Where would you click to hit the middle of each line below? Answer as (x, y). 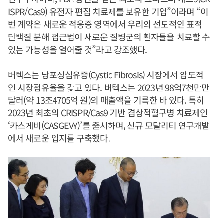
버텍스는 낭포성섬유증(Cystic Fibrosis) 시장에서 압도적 (106, 74)
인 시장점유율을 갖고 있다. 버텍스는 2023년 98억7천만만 (109, 87)
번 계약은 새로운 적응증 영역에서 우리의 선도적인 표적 (105, 24)
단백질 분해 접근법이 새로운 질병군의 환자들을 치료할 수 (109, 36)
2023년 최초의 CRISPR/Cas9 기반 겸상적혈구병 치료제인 (108, 112)
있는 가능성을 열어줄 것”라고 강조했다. (78, 49)
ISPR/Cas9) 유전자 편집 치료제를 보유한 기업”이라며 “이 (108, 11)
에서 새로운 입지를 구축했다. (59, 137)
